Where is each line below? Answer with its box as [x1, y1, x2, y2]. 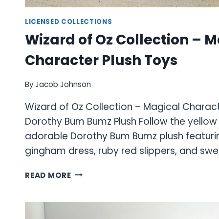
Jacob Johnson [35, 79, 91, 89]
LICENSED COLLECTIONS [25, 17, 112, 26]
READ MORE [25, 170, 71, 180]
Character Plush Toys [25, 51, 177, 70]
